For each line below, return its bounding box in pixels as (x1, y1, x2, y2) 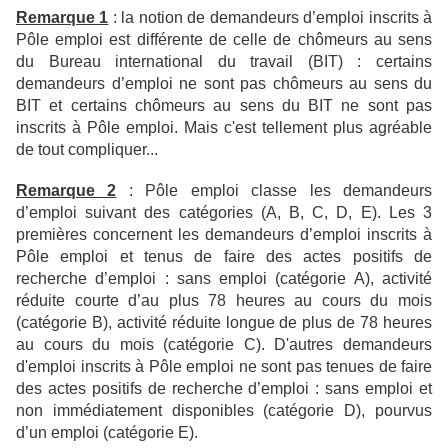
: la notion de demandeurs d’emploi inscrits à (108, 9, 433, 27)
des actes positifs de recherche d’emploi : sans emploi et (16, 380, 432, 398)
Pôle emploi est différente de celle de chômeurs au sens (16, 31, 432, 49)
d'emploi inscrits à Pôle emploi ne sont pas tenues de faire (16, 358, 432, 376)
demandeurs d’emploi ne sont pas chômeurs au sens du (16, 75, 432, 93)
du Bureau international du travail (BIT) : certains (16, 53, 432, 71)
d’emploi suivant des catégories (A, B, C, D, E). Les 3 (16, 204, 432, 222)
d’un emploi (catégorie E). (16, 424, 202, 442)
